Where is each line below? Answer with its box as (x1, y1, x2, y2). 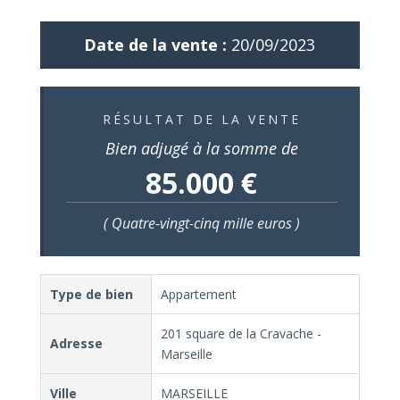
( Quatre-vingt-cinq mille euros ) (103, 213, 300, 233)
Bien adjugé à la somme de (104, 137, 298, 159)
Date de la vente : (84, 34, 228, 55)
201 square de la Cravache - (160, 325, 321, 342)
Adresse (49, 335, 103, 352)
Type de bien (49, 286, 133, 303)
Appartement (160, 286, 237, 303)
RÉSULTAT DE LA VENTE (102, 111, 301, 128)
